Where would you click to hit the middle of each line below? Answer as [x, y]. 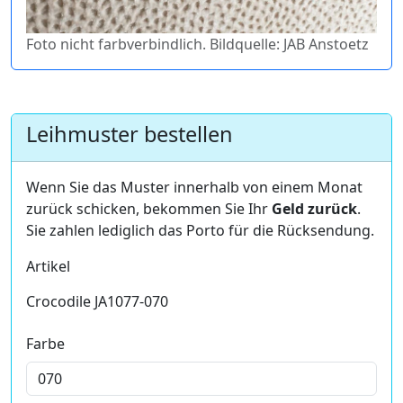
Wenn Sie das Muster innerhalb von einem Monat [194, 187]
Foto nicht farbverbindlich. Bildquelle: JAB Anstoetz [197, 44]
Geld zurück [314, 208]
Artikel [48, 266]
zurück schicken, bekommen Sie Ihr [149, 208]
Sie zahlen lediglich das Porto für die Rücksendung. [200, 230]
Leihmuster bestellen [130, 134]
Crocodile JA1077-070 [97, 301]
